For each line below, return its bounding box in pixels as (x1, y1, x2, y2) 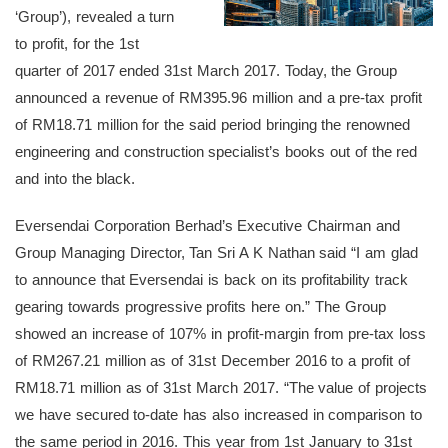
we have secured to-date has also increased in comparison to (15, 406, 423, 424)
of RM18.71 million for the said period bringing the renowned (15, 116, 411, 134)
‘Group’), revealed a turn (15, 8, 175, 26)
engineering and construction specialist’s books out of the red (15, 143, 418, 161)
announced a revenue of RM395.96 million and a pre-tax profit (15, 89, 423, 107)
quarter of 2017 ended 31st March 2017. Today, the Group (15, 62, 398, 80)
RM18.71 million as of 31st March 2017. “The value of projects (15, 379, 427, 397)
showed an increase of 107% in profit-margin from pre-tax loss (15, 325, 427, 343)
